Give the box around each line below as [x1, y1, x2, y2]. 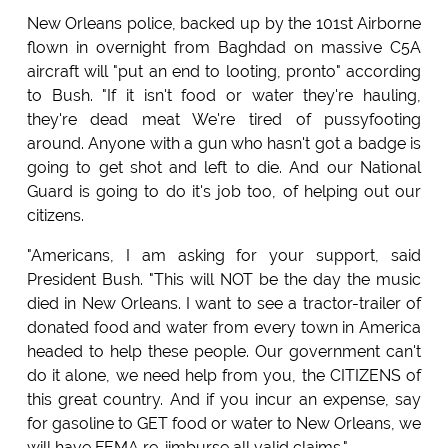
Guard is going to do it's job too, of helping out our [26, 182, 422, 202]
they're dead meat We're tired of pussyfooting [26, 110, 422, 130]
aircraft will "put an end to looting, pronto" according [26, 62, 422, 82]
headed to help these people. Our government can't [26, 342, 422, 362]
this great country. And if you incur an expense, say [26, 390, 422, 410]
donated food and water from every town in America [26, 318, 422, 338]
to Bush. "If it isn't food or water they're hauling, [26, 86, 422, 106]
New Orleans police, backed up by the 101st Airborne [26, 14, 422, 34]
